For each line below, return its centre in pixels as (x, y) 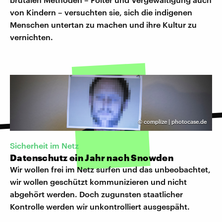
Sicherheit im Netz (44, 145)
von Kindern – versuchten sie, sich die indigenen (101, 12)
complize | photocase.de (175, 122)
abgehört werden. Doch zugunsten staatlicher (96, 194)
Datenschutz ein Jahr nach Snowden (92, 157)
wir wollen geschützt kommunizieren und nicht (98, 181)
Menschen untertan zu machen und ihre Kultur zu (103, 25)
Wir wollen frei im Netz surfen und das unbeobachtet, (110, 169)
